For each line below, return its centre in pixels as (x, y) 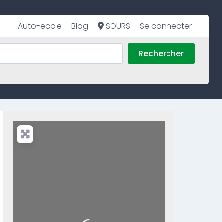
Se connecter (166, 26)
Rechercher (161, 54)
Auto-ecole (40, 26)
